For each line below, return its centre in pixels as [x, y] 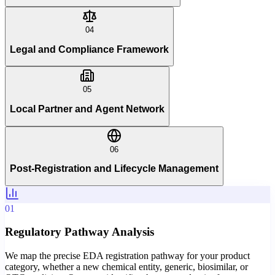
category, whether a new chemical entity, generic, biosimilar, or [126, 267]
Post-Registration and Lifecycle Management [114, 169]
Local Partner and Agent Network [87, 109]
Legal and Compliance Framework [89, 49]
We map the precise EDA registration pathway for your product [127, 256]
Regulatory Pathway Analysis [79, 232]
